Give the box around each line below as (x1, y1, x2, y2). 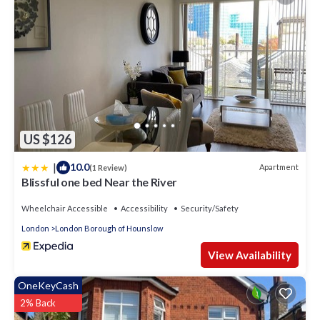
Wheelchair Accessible (21, 203, 108, 213)
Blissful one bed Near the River (21, 174, 178, 189)
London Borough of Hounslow (55, 223, 163, 233)
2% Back (20, 296, 56, 309)
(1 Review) (89, 162, 127, 172)
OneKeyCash (18, 279, 79, 291)
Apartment (259, 162, 299, 172)
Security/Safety (181, 203, 239, 213)
